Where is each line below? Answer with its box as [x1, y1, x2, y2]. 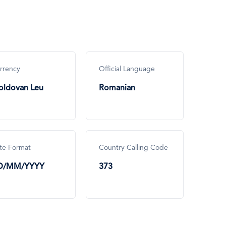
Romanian [98, 84, 135, 93]
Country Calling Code [98, 144, 168, 152]
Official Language [98, 66, 155, 73]
